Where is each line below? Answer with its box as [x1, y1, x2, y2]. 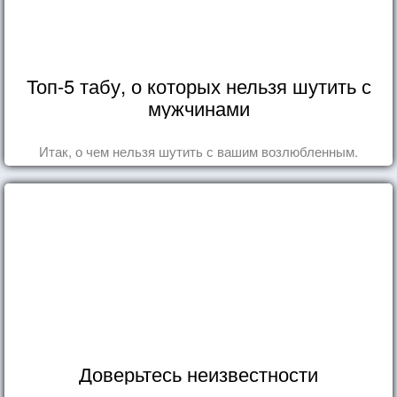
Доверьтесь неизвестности [79, 359, 318, 387]
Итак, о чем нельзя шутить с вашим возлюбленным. [39, 141, 358, 160]
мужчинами [147, 93, 250, 121]
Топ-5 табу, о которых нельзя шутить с [26, 71, 371, 99]
